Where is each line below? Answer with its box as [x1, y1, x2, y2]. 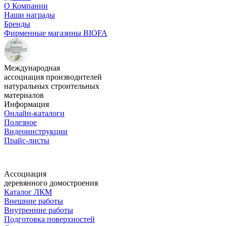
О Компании [4, 2, 48, 11]
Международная [4, 64, 60, 73]
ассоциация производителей [4, 73, 102, 82]
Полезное [4, 118, 37, 127]
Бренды [4, 20, 30, 29]
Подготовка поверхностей [4, 215, 95, 224]
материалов [4, 91, 44, 100]
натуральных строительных [4, 82, 99, 91]
